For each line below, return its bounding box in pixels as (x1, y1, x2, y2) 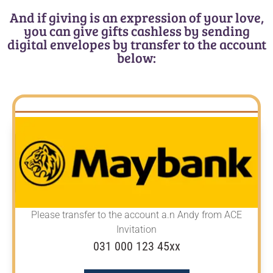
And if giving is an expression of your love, (9, 7, 264, 26)
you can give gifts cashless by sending (23, 21, 250, 40)
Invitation (116, 223, 157, 235)
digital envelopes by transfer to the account (7, 34, 266, 53)
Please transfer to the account (31, 208, 161, 221)
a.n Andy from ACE (161, 208, 242, 221)
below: (117, 48, 156, 66)
